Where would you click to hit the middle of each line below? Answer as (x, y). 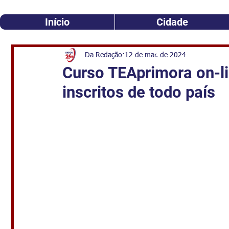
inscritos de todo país (139, 92)
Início (57, 22)
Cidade (172, 22)
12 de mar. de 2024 (155, 55)
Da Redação (104, 55)
